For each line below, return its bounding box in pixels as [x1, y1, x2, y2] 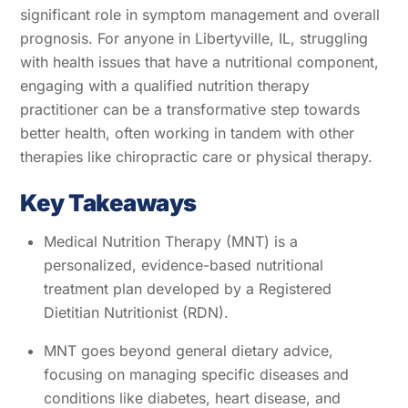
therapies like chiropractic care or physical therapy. [20, 148, 373, 167]
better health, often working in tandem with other [20, 124, 355, 143]
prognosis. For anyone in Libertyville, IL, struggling [20, 29, 369, 48]
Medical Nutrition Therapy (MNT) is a [44, 231, 298, 250]
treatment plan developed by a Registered [44, 279, 331, 298]
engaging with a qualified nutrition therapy [20, 76, 311, 96]
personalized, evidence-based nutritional [44, 255, 323, 274]
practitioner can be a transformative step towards [20, 100, 361, 119]
